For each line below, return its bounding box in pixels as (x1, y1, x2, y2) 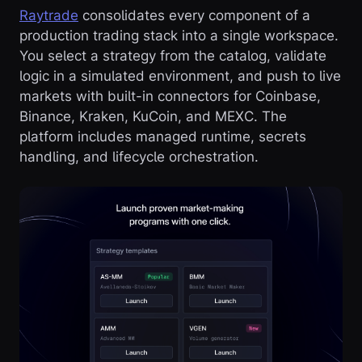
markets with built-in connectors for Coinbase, (19, 88, 321, 104)
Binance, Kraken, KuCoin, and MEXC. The (19, 108, 287, 124)
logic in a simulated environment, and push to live (19, 68, 341, 84)
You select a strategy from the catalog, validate (19, 48, 326, 64)
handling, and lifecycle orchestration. (19, 149, 259, 165)
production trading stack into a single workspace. (19, 27, 339, 44)
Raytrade (19, 7, 78, 23)
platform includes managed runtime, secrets (19, 128, 306, 145)
